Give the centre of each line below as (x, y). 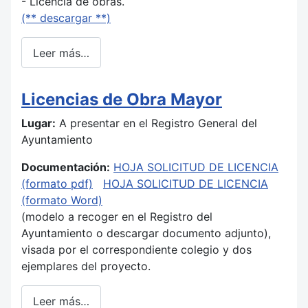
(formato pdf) (57, 184)
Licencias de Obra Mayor (122, 100)
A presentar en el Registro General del (156, 123)
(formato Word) (62, 200)
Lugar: (38, 123)
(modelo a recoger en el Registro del (117, 217)
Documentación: (66, 167)
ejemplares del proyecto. (88, 266)
